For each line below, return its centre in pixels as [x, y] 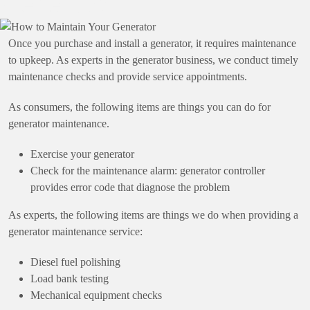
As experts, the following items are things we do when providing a [153, 215]
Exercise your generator [82, 154]
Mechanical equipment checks [96, 295]
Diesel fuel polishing [75, 262]
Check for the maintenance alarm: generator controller [148, 170]
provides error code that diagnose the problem [131, 187]
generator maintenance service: [75, 231]
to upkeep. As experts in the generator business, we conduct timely [153, 60]
